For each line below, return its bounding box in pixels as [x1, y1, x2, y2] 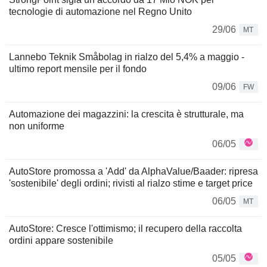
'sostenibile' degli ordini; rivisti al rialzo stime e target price [9, 178, 253, 188]
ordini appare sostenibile [9, 235, 113, 246]
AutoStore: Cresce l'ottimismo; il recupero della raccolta [9, 223, 242, 234]
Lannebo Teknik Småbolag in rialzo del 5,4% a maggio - [9, 51, 244, 62]
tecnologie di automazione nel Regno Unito [9, 6, 192, 17]
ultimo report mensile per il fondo [9, 63, 147, 74]
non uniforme [9, 120, 64, 131]
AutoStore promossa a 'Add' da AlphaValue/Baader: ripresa [9, 166, 258, 176]
